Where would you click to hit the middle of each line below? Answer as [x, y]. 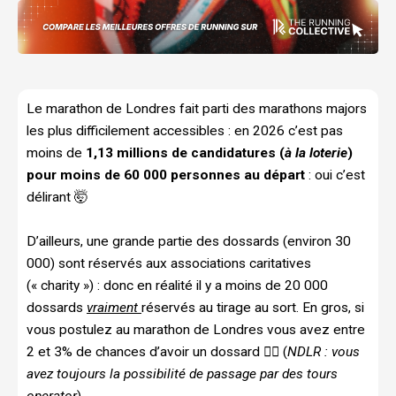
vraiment [112, 307]
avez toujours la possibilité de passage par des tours [182, 373]
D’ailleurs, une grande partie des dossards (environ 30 [189, 241]
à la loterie [316, 152]
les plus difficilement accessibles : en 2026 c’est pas [185, 130]
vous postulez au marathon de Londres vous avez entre [196, 329]
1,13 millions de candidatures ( [185, 152]
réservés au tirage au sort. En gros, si [253, 307]
